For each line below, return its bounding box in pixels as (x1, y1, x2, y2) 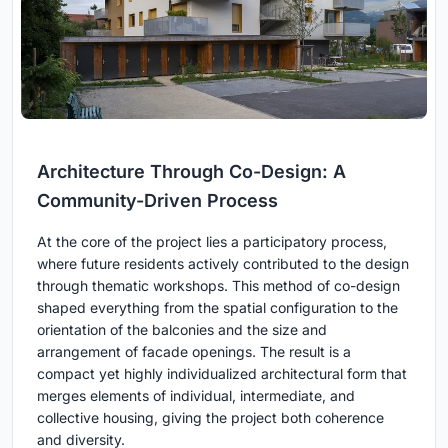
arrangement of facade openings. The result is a (37, 343, 351, 361)
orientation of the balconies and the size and (37, 321, 327, 339)
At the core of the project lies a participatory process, (37, 233, 387, 251)
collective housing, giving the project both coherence (37, 409, 384, 427)
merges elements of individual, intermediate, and (37, 387, 355, 405)
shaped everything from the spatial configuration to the (37, 299, 398, 317)
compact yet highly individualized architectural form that (37, 365, 407, 383)
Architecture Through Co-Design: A (37, 161, 346, 183)
